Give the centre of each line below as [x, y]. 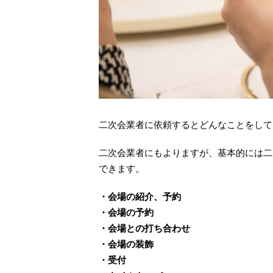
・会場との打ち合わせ [144, 228]
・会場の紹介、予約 [140, 197]
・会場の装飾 [126, 244]
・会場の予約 [126, 212]
